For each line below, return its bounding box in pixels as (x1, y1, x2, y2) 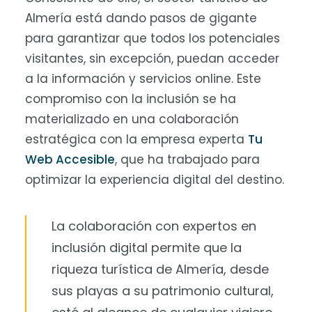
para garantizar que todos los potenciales (25, 30, 280, 47)
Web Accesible (25, 151, 115, 168)
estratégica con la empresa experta (25, 131, 248, 148)
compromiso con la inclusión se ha (25, 91, 236, 107)
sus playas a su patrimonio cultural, (52, 282, 274, 299)
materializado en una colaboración (25, 111, 239, 127)
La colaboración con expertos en (52, 217, 256, 235)
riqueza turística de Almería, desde (52, 260, 269, 278)
